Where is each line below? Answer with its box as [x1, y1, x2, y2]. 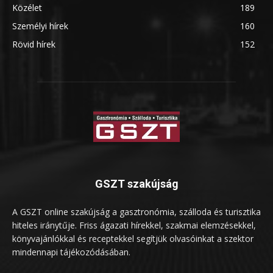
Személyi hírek [12, 20, 68, 32]
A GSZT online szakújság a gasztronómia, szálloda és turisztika [12, 206, 261, 218]
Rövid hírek [12, 38, 55, 51]
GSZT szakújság [94, 177, 179, 191]
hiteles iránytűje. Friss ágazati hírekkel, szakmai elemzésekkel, [12, 219, 256, 232]
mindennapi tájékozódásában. [12, 246, 130, 258]
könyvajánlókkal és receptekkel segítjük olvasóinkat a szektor [12, 233, 253, 245]
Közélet [12, 2, 42, 14]
